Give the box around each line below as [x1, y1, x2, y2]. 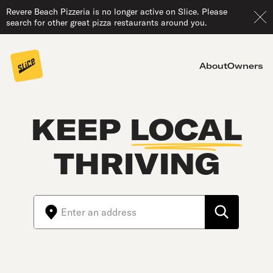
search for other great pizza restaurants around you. [6, 17, 207, 28]
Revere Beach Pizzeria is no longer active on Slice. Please [6, 6, 227, 17]
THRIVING [53, 145, 220, 182]
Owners [227, 60, 263, 71]
